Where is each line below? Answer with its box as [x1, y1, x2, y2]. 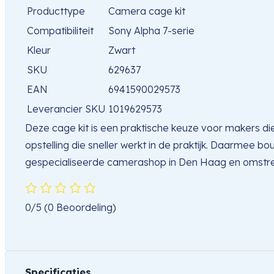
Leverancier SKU [27, 103, 106, 116]
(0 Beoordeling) [44, 201, 116, 214]
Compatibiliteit [27, 24, 94, 37]
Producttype [27, 5, 85, 18]
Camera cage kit [108, 5, 185, 18]
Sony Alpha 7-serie [108, 24, 194, 37]
